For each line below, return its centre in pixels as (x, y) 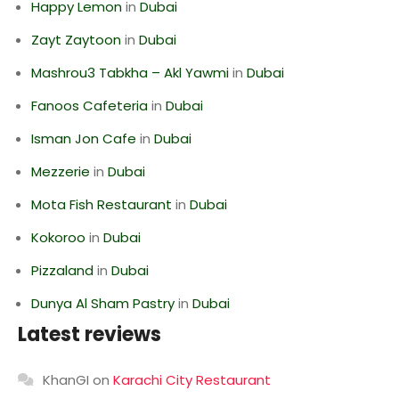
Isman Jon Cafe (84, 138)
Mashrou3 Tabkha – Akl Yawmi (130, 73)
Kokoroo (58, 237)
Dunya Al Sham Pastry (103, 303)
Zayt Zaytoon (76, 40)
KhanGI (66, 380)
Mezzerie (61, 171)
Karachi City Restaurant (192, 380)
